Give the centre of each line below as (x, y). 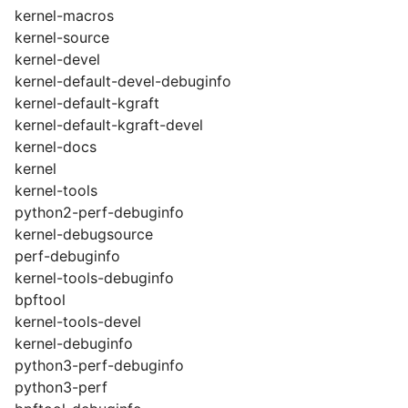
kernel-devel (57, 59)
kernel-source (62, 37)
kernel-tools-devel (78, 321)
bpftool (40, 300)
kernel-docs (56, 147)
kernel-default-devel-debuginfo (123, 81)
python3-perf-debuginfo (99, 365)
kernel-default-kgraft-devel (109, 125)
